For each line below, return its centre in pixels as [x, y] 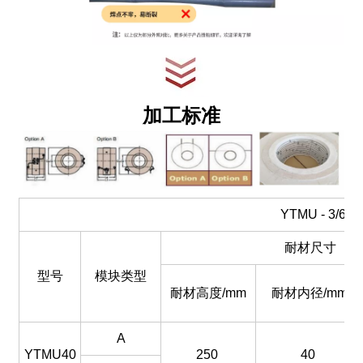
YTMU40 [50, 354]
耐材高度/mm [209, 293]
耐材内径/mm [309, 293]
